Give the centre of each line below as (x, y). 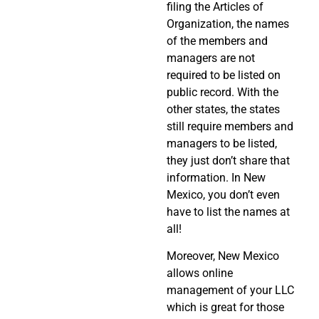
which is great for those (225, 307)
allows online (200, 273)
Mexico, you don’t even (223, 194)
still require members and (230, 126)
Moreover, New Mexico (223, 256)
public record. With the (223, 92)
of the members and (217, 41)
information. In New (216, 177)
